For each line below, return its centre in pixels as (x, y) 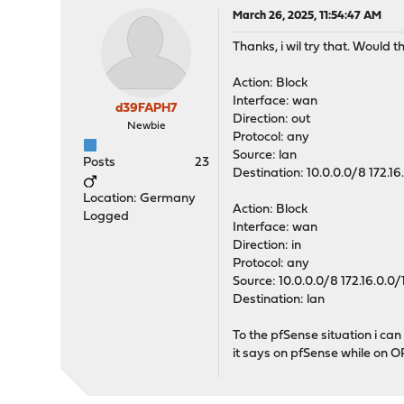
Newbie (146, 127)
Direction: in (267, 246)
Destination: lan (279, 300)
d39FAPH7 (147, 109)
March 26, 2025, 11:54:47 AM (308, 16)
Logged (106, 217)
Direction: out (272, 120)
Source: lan (265, 156)
